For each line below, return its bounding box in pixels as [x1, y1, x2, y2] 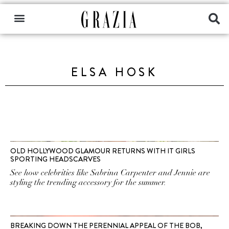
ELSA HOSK [71, 64, 158, 81]
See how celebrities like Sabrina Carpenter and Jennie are [10, 168, 210, 178]
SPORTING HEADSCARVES [10, 154, 101, 164]
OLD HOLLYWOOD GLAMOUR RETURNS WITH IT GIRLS [10, 146, 195, 156]
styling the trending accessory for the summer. [10, 177, 166, 188]
